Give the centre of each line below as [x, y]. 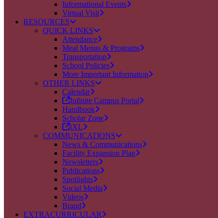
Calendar [76, 92]
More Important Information [105, 74]
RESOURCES [46, 22]
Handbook [79, 109]
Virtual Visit [81, 13]
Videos [73, 197]
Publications [81, 171]
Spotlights [78, 179]
